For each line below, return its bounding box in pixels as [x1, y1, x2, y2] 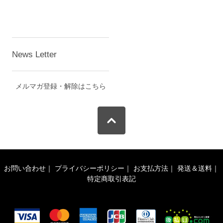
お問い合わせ [4, 164, 46, 173]
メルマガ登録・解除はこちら [15, 82, 106, 91]
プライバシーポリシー [55, 164, 124, 173]
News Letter [12, 49, 57, 60]
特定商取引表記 [87, 175, 136, 183]
